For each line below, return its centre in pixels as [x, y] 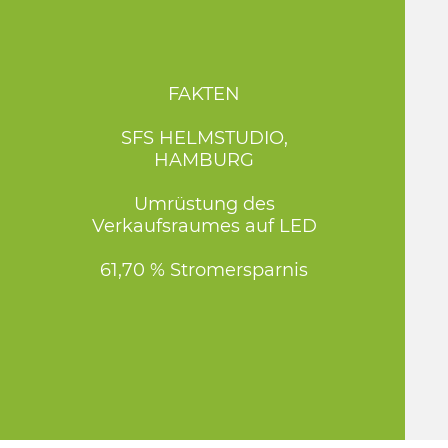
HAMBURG [204, 160]
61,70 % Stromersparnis [204, 270]
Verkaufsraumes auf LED [204, 226]
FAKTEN [204, 94]
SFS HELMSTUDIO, [204, 138]
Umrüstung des [204, 204]
